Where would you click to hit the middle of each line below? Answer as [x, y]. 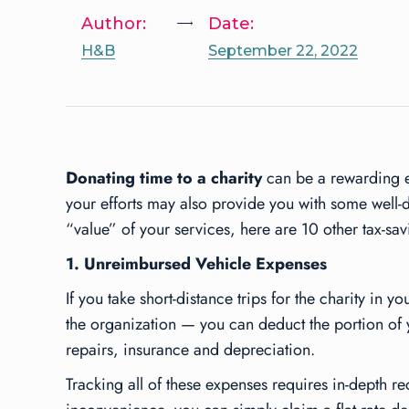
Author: [114, 23]
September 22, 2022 [283, 50]
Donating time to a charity [164, 178]
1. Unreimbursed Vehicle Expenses [196, 263]
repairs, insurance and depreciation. [190, 349]
